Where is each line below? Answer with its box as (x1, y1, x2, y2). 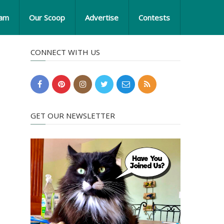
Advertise (85, 12, 118, 22)
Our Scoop (29, 12, 65, 22)
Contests (138, 12, 170, 22)
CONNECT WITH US (30, 47, 100, 57)
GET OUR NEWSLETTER (30, 110, 115, 120)
